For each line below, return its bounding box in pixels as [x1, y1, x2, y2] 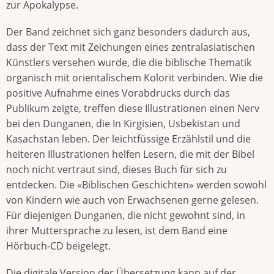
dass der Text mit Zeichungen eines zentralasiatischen [6, 40, 255, 54]
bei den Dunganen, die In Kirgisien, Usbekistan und [6, 117, 240, 131]
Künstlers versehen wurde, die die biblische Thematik [6, 56, 251, 70]
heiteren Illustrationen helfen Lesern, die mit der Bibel [6, 147, 254, 161]
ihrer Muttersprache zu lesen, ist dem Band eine [6, 224, 228, 238]
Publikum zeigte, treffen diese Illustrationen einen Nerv [6, 102, 259, 116]
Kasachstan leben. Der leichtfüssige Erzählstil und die [6, 132, 251, 146]
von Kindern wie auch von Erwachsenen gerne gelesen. [6, 193, 259, 207]
